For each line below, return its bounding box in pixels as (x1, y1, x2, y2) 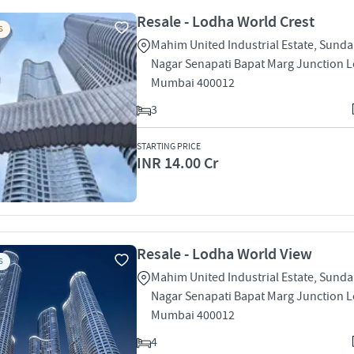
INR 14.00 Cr (137, 153, 218, 174)
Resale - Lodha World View (137, 244, 312, 265)
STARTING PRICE (137, 141, 201, 153)
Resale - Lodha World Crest (137, 12, 314, 32)
